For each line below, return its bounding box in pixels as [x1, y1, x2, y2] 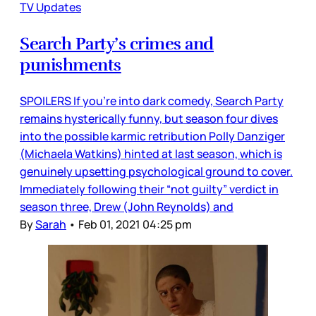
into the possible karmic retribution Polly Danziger [20, 128, 285, 144]
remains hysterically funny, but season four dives [20, 110, 278, 126]
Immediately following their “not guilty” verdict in [20, 181, 279, 197]
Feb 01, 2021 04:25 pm [78, 216, 192, 232]
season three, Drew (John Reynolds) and [20, 198, 233, 214]
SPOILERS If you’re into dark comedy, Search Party [20, 92, 284, 109]
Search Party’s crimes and [20, 32, 214, 54]
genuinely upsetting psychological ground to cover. [20, 163, 293, 179]
